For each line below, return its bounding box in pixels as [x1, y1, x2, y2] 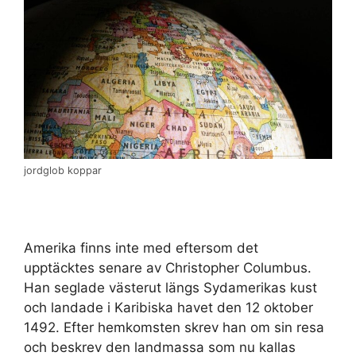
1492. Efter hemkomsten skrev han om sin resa [24, 319, 324, 335]
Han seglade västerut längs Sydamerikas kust [24, 279, 317, 296]
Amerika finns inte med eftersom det [24, 239, 258, 256]
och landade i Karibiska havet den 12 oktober [24, 299, 313, 315]
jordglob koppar [24, 164, 102, 176]
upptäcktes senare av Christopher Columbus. [24, 259, 311, 276]
